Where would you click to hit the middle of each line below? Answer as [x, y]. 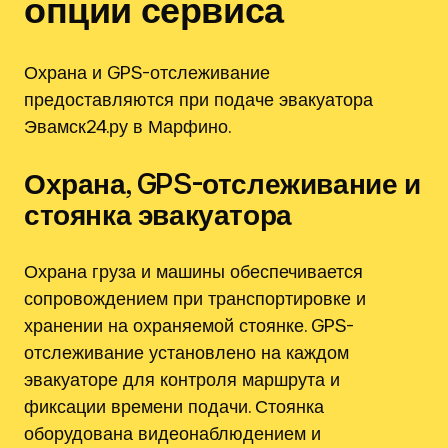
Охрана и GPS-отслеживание [147, 72]
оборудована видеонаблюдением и [172, 433]
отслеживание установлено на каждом [186, 352]
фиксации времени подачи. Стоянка [174, 406]
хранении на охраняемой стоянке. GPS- [189, 325]
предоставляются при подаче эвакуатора [198, 99]
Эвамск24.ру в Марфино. [127, 126]
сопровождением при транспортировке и [195, 298]
